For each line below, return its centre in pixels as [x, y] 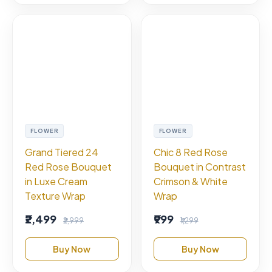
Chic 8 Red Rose [190, 152]
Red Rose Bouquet [68, 166]
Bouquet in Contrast [199, 166]
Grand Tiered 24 [62, 152]
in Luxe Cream [56, 181]
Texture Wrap [55, 195]
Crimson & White [190, 181]
